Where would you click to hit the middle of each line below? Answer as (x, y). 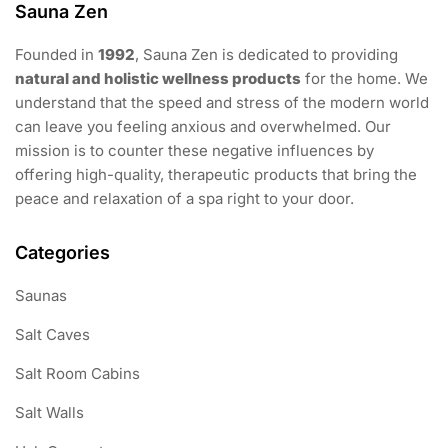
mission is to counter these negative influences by (194, 151)
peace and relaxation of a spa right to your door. (184, 199)
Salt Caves (52, 335)
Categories (62, 253)
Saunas (41, 296)
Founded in (56, 55)
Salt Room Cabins (77, 374)
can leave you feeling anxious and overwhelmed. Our (203, 127)
